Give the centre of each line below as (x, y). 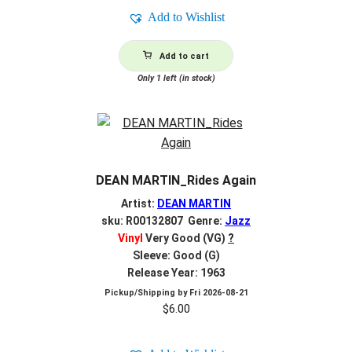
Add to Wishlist (186, 17)
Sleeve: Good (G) (176, 255)
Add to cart (184, 57)
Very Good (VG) (184, 238)
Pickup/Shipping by (147, 292)
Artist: (139, 203)
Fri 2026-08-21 (218, 292)
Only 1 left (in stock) (176, 79)
